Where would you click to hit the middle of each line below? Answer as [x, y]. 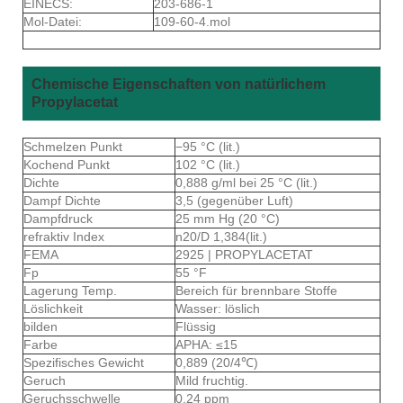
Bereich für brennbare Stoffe [256, 290]
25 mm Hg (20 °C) [228, 218]
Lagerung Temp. [72, 290]
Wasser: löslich [218, 308]
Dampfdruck [60, 218]
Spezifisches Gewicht [84, 362]
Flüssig [196, 326]
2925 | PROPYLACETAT [244, 254]
